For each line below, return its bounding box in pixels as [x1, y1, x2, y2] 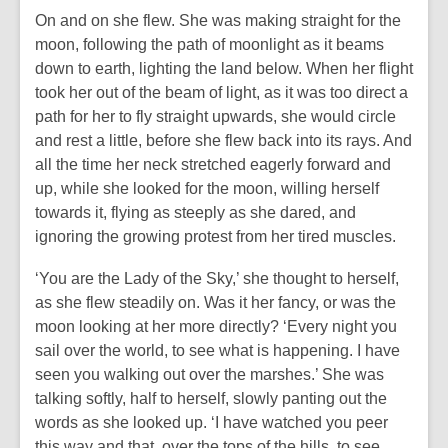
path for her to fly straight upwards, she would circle [35, 108, 396, 125]
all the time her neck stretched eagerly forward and [35, 156, 391, 173]
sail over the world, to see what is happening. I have [35, 342, 400, 359]
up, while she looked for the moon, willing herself [35, 180, 379, 197]
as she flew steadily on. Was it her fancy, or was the [35, 294, 396, 311]
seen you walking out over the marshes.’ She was [35, 366, 384, 383]
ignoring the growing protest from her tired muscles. [35, 228, 396, 245]
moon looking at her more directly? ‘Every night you [35, 318, 397, 335]
